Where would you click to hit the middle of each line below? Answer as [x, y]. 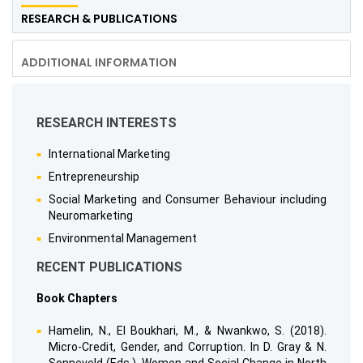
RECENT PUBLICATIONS [109, 267]
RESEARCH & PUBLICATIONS [99, 19]
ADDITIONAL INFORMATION [99, 63]
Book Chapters [77, 299]
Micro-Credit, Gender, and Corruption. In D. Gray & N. [188, 347]
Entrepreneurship [94, 177]
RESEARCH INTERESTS [107, 123]
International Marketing [109, 154]
